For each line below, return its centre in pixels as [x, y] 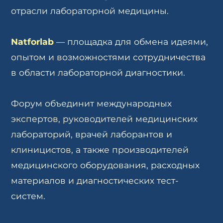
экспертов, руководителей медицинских [105, 119]
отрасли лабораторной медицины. [90, 11]
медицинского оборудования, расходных [106, 165]
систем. [28, 196]
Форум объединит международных [92, 104]
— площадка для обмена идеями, [131, 42]
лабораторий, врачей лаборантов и [92, 134]
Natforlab [33, 42]
